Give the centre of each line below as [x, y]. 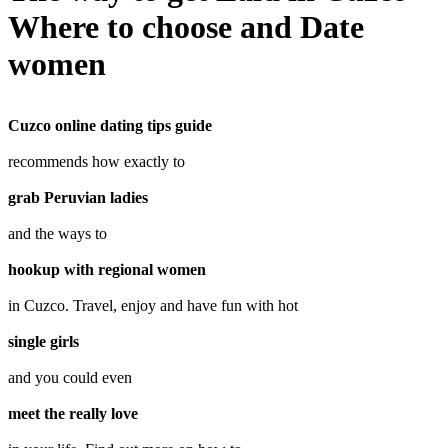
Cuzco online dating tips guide [110, 125]
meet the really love [73, 413]
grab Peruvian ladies [78, 197]
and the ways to [57, 233]
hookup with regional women [107, 269]
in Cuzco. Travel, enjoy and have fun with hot [153, 305]
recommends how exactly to [96, 161]
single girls [43, 341]
